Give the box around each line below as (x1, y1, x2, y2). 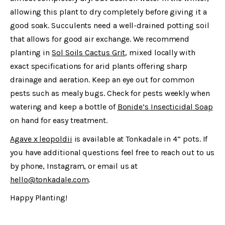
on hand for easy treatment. (10, 116, 107, 126)
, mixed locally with (125, 48, 195, 58)
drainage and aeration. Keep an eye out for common (10, 75, 195, 85)
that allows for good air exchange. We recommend (10, 34, 190, 44)
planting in (10, 48, 52, 58)
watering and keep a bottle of (10, 102, 118, 112)
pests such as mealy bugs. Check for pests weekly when (10, 88, 210, 98)
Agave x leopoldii (10, 134, 72, 144)
